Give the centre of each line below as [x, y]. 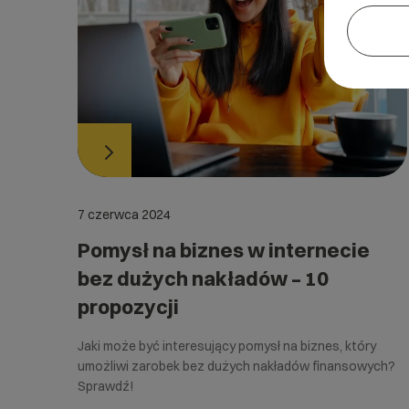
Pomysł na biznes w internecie [224, 251]
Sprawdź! [106, 387]
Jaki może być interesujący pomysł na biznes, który [227, 346]
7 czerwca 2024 [124, 215]
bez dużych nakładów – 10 [203, 279]
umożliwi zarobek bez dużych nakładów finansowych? [236, 367]
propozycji [128, 307]
